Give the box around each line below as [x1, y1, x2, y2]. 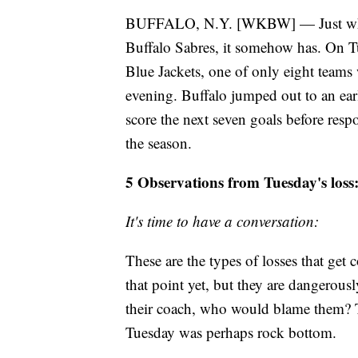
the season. [125, 133, 192, 153]
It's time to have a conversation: [125, 211, 319, 232]
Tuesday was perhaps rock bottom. [125, 322, 336, 343]
